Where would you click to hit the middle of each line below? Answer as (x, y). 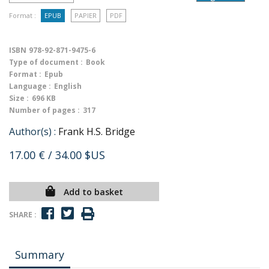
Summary (40, 255)
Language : (30, 86)
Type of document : (46, 62)
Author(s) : (32, 131)
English (68, 86)
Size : (19, 98)
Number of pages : (44, 110)
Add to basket (93, 192)
